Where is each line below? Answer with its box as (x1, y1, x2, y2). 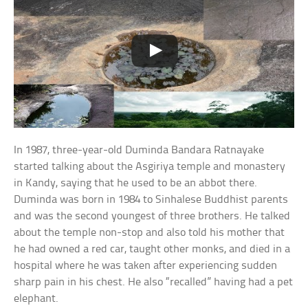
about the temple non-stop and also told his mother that (14, 226, 285, 239)
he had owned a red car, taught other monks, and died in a (14, 243, 291, 255)
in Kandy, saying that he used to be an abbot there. (14, 177, 258, 189)
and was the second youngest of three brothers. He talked (14, 210, 291, 222)
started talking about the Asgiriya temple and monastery (14, 160, 286, 173)
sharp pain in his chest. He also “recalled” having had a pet (14, 276, 294, 288)
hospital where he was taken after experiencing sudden (14, 259, 278, 272)
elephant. (14, 292, 59, 305)
